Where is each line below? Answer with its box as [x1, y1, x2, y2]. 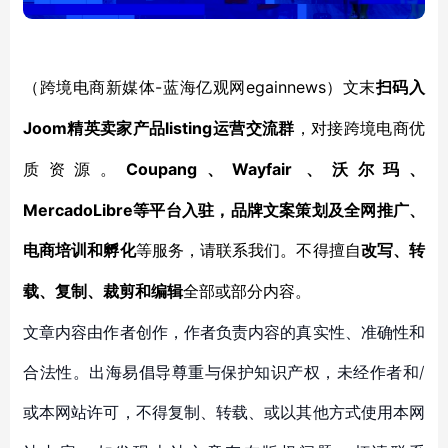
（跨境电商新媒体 [23, 79, 156, 96]
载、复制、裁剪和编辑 [23, 283, 183, 300]
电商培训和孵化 [23, 240, 136, 260]
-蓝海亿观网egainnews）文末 [155, 77, 376, 97]
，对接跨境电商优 [294, 120, 426, 137]
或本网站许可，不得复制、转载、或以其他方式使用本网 [23, 402, 425, 422]
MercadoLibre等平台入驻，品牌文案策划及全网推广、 [23, 200, 425, 220]
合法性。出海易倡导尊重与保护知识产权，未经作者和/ [23, 362, 425, 382]
